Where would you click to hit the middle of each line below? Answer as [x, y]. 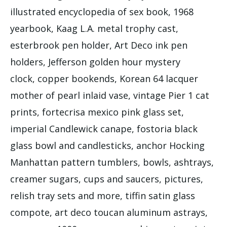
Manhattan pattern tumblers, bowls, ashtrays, [112, 162]
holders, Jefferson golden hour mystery [95, 62]
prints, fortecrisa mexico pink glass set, [97, 112]
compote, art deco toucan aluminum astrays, [109, 212]
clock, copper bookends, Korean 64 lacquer [104, 78]
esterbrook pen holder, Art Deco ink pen [99, 45]
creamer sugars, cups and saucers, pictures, [107, 179]
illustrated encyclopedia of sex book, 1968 [102, 11]
